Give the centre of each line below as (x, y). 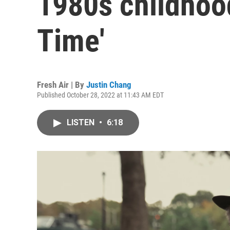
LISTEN (82, 122)
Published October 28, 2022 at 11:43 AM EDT (100, 95)
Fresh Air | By (62, 85)
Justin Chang (109, 85)
